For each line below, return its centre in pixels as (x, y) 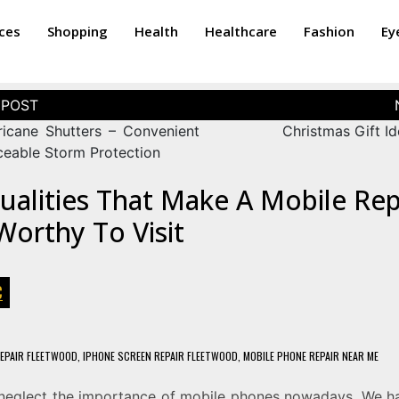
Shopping (78, 31)
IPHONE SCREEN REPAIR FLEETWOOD (160, 356)
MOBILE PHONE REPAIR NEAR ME (310, 356)
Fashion (330, 31)
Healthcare (241, 31)
